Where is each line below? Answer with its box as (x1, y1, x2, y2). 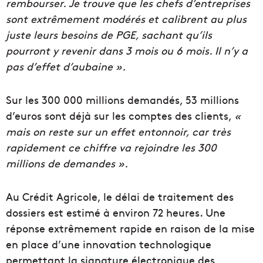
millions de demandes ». (6, 156, 128, 171)
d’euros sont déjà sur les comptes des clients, (6, 108, 234, 123)
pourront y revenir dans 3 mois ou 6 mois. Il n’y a (6, 43, 248, 58)
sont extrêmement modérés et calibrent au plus (6, 11, 247, 26)
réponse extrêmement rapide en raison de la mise (6, 221, 255, 236)
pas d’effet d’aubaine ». (6, 59, 126, 74)
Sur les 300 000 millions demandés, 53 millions (6, 92, 239, 107)
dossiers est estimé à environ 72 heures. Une (6, 205, 225, 220)
